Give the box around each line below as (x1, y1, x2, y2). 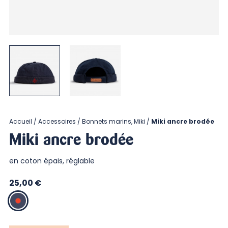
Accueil (9, 117, 32, 126)
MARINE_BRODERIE (9, 193, 72, 202)
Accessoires (38, 117, 76, 126)
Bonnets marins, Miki (81, 117, 145, 126)
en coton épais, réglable (9, 156, 97, 166)
